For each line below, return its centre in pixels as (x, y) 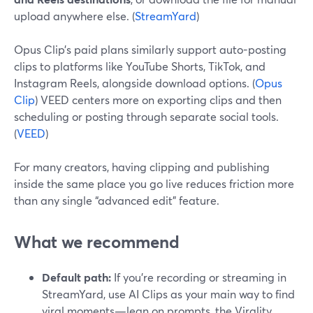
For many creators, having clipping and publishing (142, 167)
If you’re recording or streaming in (199, 277)
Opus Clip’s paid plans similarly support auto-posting (150, 49)
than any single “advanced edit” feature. (117, 200)
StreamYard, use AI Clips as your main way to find (168, 294)
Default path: (77, 277)
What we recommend (97, 242)
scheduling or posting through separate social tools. (146, 116)
